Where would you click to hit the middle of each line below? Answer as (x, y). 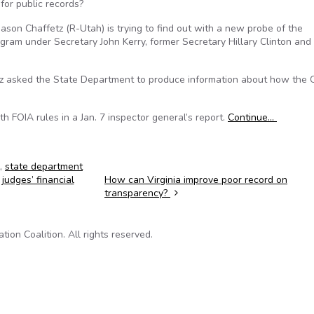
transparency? (137, 193)
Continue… (252, 117)
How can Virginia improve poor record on (196, 180)
